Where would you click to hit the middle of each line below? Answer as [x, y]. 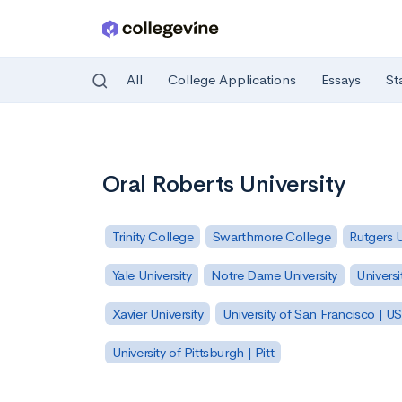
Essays [341, 80]
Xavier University [157, 313]
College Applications [232, 80]
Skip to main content [82, 140]
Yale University [152, 275]
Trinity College [153, 236]
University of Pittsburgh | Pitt [193, 352]
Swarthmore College [271, 236]
